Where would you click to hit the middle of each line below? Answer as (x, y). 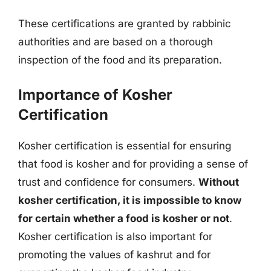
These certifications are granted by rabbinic (125, 24)
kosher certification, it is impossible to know (130, 200)
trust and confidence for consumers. (108, 182)
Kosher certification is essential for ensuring (125, 145)
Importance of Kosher (95, 94)
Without (219, 182)
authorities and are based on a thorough (116, 42)
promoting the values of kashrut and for (114, 254)
